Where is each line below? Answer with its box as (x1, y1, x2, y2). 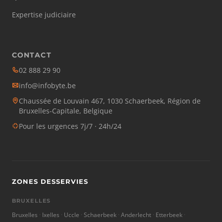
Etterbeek (156, 211, 182, 219)
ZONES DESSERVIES (12, 178, 89, 185)
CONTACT (12, 51, 52, 59)
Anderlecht (121, 211, 151, 219)
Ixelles (42, 211, 59, 219)
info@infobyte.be (18, 81, 76, 90)
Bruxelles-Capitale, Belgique (18, 106, 112, 115)
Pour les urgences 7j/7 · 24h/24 (18, 121, 121, 131)
